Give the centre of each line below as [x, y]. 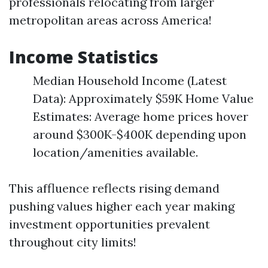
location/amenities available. [115, 152]
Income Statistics [84, 57]
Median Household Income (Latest [130, 80]
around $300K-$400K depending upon [140, 134]
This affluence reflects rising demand [114, 188]
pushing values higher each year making [122, 206]
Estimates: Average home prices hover [141, 116]
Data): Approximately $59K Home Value [143, 98]
